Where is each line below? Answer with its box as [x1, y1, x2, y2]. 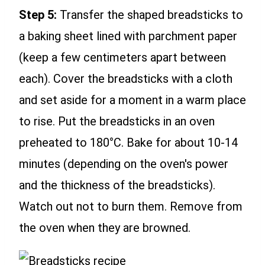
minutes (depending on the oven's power [19, 156, 228, 171]
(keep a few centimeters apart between [19, 50, 226, 64]
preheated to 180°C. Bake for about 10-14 [19, 135, 238, 150]
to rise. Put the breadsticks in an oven [19, 114, 215, 128]
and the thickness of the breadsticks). [19, 177, 215, 192]
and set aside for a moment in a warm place [19, 92, 246, 107]
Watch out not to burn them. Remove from [19, 199, 243, 214]
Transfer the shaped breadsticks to [57, 7, 243, 22]
